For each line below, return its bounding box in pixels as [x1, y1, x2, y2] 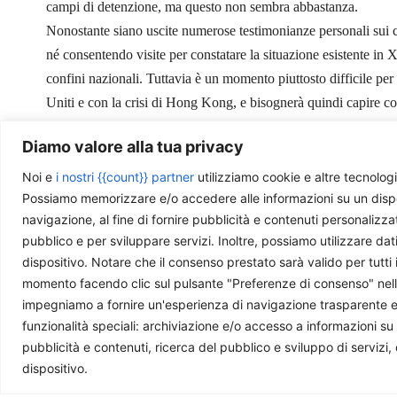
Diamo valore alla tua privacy [22, 136, 244, 156]
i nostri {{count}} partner [56, 168, 194, 184]
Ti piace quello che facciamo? [46, 270, 373, 300]
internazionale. [46, 118, 128, 134]
